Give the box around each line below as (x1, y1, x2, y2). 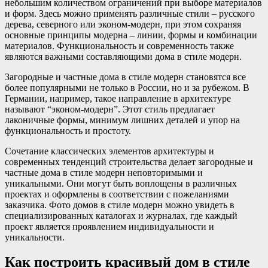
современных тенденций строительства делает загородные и (5, 156, 253, 167)
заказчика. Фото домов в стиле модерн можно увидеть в (5, 199, 234, 210)
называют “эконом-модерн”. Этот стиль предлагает (5, 103, 215, 114)
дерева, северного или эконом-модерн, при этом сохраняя (5, 19, 241, 29)
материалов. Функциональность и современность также (5, 40, 234, 51)
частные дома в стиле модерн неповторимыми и (5, 167, 203, 178)
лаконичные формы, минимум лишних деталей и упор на (5, 114, 240, 125)
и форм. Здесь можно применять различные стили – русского (5, 8, 255, 19)
